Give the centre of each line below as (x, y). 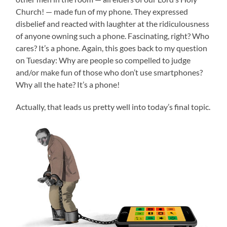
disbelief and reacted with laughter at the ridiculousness (113, 24)
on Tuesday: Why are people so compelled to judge (103, 60)
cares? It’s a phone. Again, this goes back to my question (112, 48)
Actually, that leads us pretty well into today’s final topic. (113, 107)
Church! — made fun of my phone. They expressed (102, 12)
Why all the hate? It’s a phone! (68, 85)
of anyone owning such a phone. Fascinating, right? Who (113, 36)
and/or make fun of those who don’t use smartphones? (109, 72)
